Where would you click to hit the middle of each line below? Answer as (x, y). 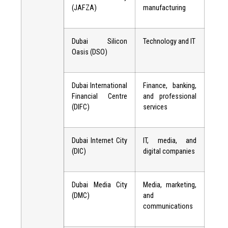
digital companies (169, 152)
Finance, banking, (170, 86)
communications (168, 207)
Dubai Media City (100, 185)
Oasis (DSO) (90, 52)
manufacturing (165, 8)
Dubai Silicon (100, 42)
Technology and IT (169, 42)
